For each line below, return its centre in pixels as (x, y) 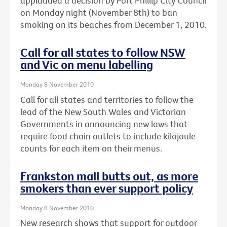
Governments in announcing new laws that (104, 124)
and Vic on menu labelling (87, 65)
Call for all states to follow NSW (103, 52)
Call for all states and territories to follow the (107, 99)
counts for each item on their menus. (91, 148)
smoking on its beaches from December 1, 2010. (113, 25)
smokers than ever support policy (107, 188)
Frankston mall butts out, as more (109, 176)
